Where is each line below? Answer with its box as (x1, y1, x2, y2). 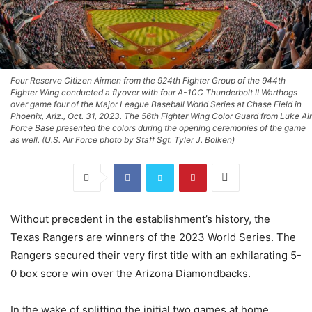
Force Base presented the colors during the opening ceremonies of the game (10, 122, 306, 133)
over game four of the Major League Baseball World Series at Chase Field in (10, 98, 302, 109)
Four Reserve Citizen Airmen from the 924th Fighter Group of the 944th (10, 75, 286, 86)
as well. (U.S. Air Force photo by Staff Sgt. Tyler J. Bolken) (10, 134, 235, 145)
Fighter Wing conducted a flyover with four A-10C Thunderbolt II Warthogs (10, 86, 297, 97)
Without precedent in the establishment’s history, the (10, 212, 270, 226)
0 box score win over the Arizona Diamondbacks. (10, 266, 251, 280)
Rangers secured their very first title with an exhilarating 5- (10, 248, 302, 262)
